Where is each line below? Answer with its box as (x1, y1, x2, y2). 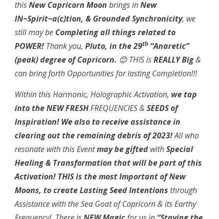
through (170, 184, 197, 196)
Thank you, (44, 40, 85, 51)
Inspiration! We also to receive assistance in (15, 116, 180, 127)
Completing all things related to (55, 26, 175, 38)
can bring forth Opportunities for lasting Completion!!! (15, 67, 197, 79)
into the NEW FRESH (15, 102, 88, 113)
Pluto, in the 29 (85, 40, 142, 51)
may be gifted (97, 143, 148, 154)
